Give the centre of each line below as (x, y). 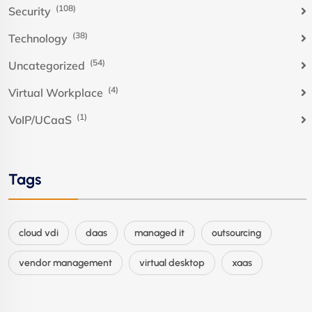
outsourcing (236, 233)
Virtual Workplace (57, 93)
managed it (159, 233)
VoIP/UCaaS (41, 120)
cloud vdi (39, 233)
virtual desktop (172, 263)
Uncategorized (48, 66)
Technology (39, 39)
